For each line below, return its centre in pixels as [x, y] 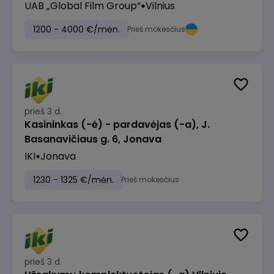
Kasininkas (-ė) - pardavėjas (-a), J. [117, 124]
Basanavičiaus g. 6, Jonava [93, 139]
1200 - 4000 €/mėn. [76, 29]
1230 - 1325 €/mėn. [73, 180]
